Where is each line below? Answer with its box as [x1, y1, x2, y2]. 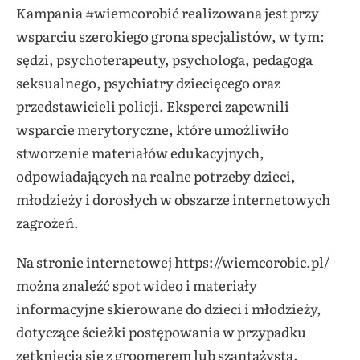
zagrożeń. [16, 211, 79, 232]
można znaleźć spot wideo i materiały [16, 274, 257, 295]
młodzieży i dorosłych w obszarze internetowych [16, 188, 330, 209]
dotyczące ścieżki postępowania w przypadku [16, 321, 306, 342]
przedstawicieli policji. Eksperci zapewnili [16, 95, 289, 116]
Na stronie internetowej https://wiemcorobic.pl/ [16, 251, 329, 272]
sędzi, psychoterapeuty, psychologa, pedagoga [16, 48, 313, 69]
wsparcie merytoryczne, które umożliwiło [16, 118, 289, 139]
